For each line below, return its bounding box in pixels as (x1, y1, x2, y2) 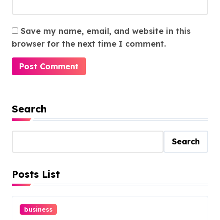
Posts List (12, 167, 60, 180)
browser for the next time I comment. (12, 38, 166, 49)
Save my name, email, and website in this (21, 26, 191, 36)
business (24, 205, 53, 213)
